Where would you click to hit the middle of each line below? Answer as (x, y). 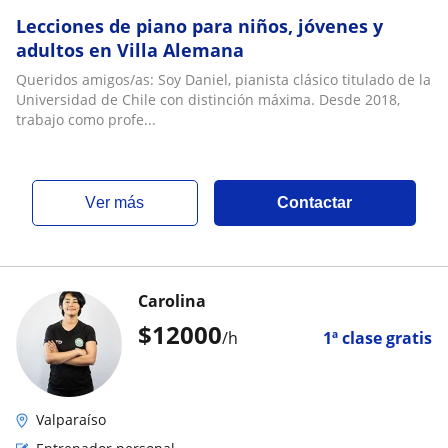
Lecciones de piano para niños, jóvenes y (199, 26)
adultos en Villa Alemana (130, 50)
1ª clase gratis (377, 338)
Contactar (315, 202)
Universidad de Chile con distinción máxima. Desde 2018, (208, 99)
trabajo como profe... (86, 119)
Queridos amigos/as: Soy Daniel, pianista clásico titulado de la (223, 79)
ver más (120, 202)
